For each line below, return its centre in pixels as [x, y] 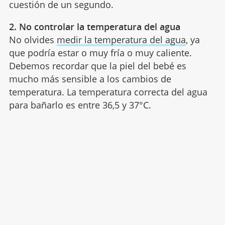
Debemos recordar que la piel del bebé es [97, 66]
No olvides [33, 40]
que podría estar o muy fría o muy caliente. [100, 53]
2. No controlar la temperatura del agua [94, 27]
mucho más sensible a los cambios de [90, 79]
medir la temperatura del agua [121, 40]
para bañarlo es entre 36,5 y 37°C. [80, 105]
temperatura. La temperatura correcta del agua [108, 92]
